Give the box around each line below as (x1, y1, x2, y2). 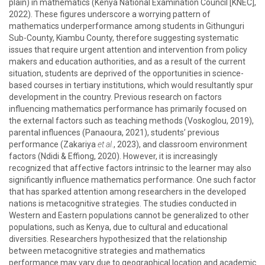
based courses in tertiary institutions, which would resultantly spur (9, 80, 253, 90)
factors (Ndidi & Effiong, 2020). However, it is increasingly (9, 151, 218, 161)
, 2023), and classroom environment (114, 140, 247, 149)
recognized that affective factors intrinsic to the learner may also (9, 163, 251, 173)
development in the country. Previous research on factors (9, 92, 222, 102)
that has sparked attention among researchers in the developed (9, 187, 246, 196)
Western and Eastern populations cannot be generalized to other (9, 211, 249, 220)
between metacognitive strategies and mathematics (9, 246, 205, 256)
